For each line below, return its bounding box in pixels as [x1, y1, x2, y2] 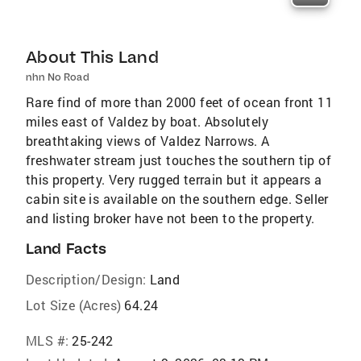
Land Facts [26, 239, 106, 259]
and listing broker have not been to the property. [26, 210, 315, 227]
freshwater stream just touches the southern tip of [26, 151, 331, 169]
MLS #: [26, 332, 69, 350]
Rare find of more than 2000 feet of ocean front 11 [26, 93, 333, 111]
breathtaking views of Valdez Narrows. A [26, 132, 270, 150]
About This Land [26, 47, 159, 68]
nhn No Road [26, 71, 89, 84]
